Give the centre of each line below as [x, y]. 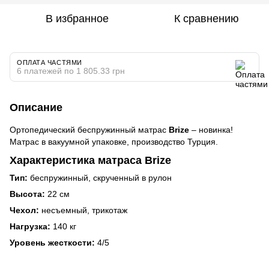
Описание [36, 107]
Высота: [29, 194]
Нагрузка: [30, 227]
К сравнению [207, 18]
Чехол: [24, 210]
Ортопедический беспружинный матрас [89, 129]
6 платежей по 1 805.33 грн [71, 71]
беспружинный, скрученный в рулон [101, 178]
